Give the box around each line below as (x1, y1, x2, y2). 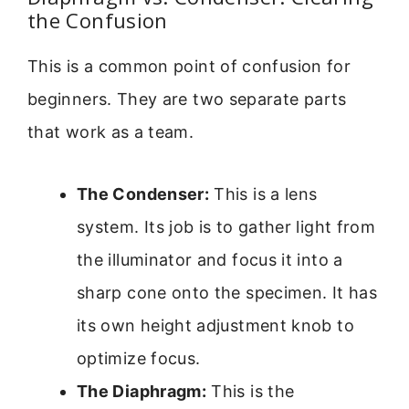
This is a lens (209, 184, 318, 204)
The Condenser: (77, 184, 210, 204)
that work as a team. (27, 122, 194, 142)
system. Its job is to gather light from (77, 217, 376, 237)
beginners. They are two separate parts (27, 89, 347, 110)
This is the (206, 382, 295, 402)
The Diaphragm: (77, 382, 207, 402)
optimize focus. (77, 349, 201, 369)
